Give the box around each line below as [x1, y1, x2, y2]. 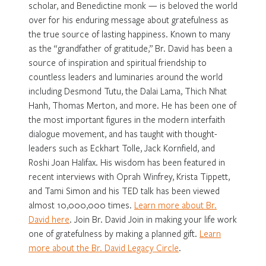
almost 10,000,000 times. [28, 198, 134, 211]
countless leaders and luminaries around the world [28, 70, 223, 83]
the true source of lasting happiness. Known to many [28, 27, 230, 40]
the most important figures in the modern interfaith [28, 113, 225, 125]
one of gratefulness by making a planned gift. [28, 227, 199, 239]
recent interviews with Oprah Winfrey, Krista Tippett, [28, 170, 230, 182]
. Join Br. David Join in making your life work [69, 213, 237, 225]
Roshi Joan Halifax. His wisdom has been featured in [28, 156, 225, 168]
